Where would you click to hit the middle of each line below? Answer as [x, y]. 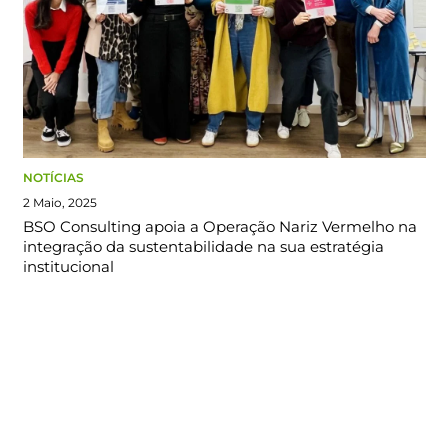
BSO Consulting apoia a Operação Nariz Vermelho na [219, 227]
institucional [68, 267]
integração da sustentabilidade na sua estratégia [203, 247]
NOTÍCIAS [53, 178]
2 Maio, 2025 [59, 203]
